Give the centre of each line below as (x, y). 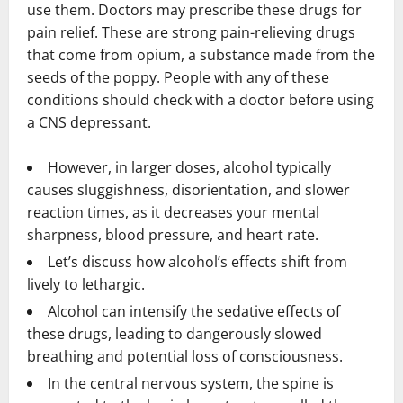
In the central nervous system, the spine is (191, 383)
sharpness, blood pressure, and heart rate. (173, 235)
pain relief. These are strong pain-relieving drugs (191, 32)
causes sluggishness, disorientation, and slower (188, 190)
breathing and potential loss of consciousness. (185, 356)
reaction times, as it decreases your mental (173, 212)
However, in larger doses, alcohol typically (189, 167)
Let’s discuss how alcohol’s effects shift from (197, 262)
